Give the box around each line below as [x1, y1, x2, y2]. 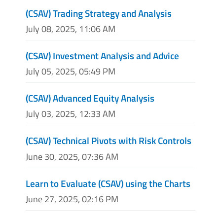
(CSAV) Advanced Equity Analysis [26, 91, 154, 106]
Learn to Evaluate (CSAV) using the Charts [26, 176, 190, 190]
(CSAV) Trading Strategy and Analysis [26, 5, 172, 20]
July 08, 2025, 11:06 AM [26, 22, 115, 36]
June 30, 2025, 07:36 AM [26, 149, 118, 163]
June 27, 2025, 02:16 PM [26, 192, 118, 206]
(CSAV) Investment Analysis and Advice [26, 48, 179, 63]
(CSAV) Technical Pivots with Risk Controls [26, 133, 191, 148]
